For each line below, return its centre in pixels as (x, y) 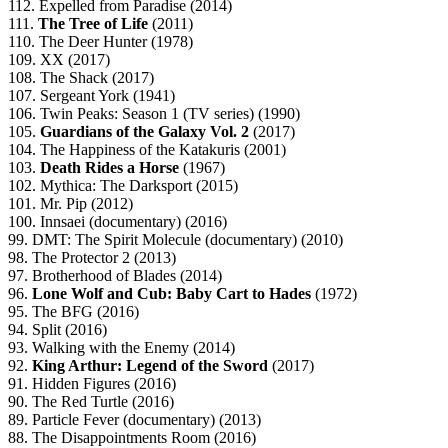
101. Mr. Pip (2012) (70, 204)
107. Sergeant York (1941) (91, 96)
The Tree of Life (93, 24)
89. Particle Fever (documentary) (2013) (134, 420)
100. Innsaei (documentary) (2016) (117, 222)
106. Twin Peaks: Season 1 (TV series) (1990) (154, 114)
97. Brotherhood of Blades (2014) (115, 276)
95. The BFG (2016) (73, 312)
